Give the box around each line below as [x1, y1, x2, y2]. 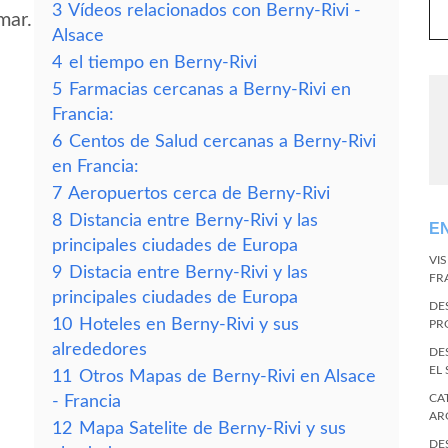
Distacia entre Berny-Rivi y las [69, 264, 308, 281]
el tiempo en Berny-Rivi [69, 54, 257, 71]
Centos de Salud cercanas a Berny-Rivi [69, 133, 376, 150]
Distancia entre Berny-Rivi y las [69, 212, 318, 229]
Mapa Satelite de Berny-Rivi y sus [79, 420, 346, 437]
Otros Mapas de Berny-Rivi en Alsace [79, 368, 376, 385]
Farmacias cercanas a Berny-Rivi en [69, 81, 351, 98]
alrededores [52, 341, 147, 358]
